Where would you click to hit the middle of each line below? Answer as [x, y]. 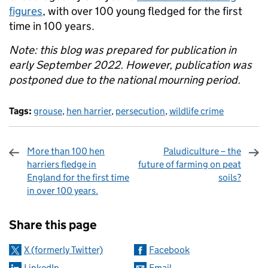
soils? [230, 177]
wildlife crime [197, 111]
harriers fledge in [62, 164]
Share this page [53, 225]
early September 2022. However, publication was [130, 65]
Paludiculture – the [202, 151]
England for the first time [78, 177]
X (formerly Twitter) [63, 250]
